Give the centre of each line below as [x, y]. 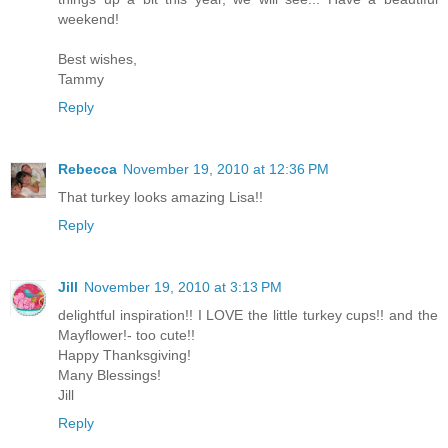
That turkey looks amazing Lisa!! [160, 196]
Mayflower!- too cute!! [126, 334]
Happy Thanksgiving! [124, 354]
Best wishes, [97, 58]
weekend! [88, 18]
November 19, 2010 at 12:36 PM [226, 168]
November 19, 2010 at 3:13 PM [183, 286]
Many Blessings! [109, 374]
